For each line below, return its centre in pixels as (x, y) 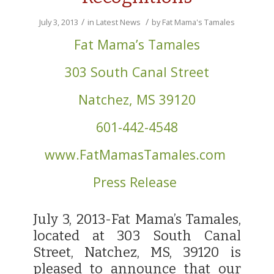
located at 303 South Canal (137, 236)
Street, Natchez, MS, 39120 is (137, 252)
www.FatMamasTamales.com (135, 154)
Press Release (135, 182)
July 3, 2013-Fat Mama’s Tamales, (137, 219)
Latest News (118, 22)
